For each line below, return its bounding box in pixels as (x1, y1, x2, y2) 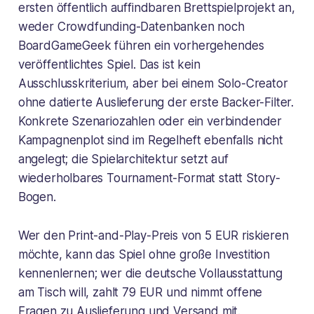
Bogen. (18, 189, 56, 204)
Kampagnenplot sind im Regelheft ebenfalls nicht (18, 132, 283, 147)
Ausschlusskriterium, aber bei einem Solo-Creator (18, 76, 288, 90)
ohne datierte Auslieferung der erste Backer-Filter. (18, 95, 294, 109)
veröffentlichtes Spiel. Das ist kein (18, 57, 200, 71)
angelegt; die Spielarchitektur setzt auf (18, 151, 228, 166)
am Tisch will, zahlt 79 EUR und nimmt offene (18, 285, 263, 299)
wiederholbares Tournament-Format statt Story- (18, 170, 281, 185)
